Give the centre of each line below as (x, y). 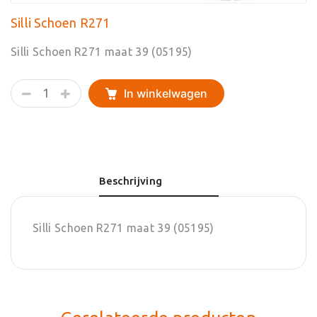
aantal (26, 148)
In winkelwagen (166, 94)
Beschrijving (131, 181)
